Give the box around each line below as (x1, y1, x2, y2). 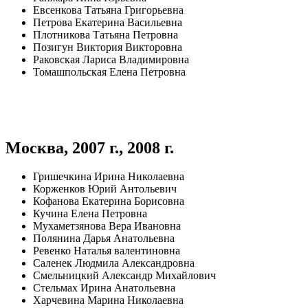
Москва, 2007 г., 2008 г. (5, 138, 174, 157)
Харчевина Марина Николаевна (33, 294, 184, 307)
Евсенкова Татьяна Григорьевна (33, 3, 184, 16)
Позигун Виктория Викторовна (33, 41, 182, 53)
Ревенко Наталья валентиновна (33, 245, 180, 257)
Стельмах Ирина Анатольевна (33, 282, 175, 294)
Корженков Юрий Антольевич (33, 183, 177, 195)
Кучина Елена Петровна (33, 208, 147, 220)
